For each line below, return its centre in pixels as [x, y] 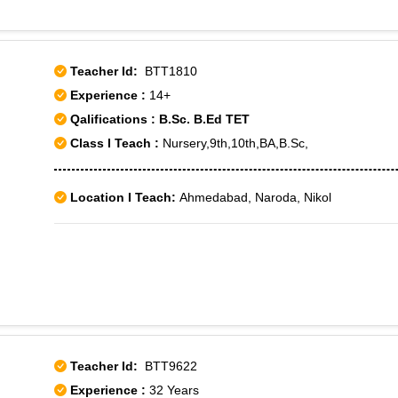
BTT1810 [167, 71]
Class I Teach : [115, 143]
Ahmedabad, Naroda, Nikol [254, 197]
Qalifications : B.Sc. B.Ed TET [158, 119]
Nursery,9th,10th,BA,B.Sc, [234, 143]
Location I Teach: [123, 197]
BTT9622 [167, 366]
